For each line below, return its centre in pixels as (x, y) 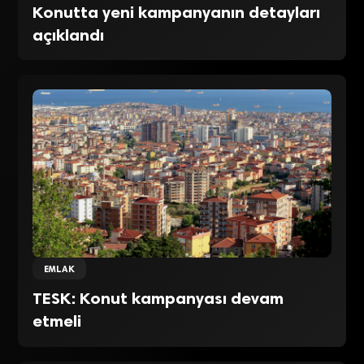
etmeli (57, 321)
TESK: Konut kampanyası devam (158, 299)
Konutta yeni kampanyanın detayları (177, 12)
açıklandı (69, 35)
